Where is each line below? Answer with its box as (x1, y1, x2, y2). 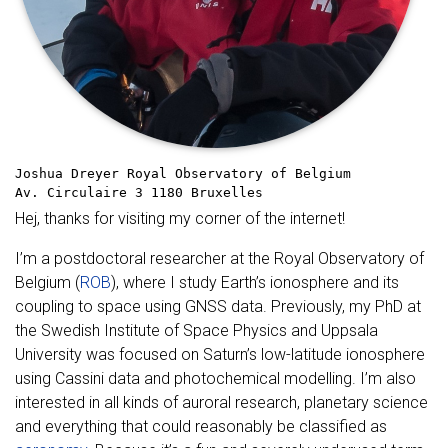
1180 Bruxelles (151, 185, 263, 201)
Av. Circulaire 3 (15, 185, 143, 201)
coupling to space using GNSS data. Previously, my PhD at (15, 297, 421, 317)
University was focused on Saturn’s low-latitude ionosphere (15, 345, 425, 365)
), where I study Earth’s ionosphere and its (111, 273, 399, 293)
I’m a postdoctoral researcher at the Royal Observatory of (15, 249, 424, 269)
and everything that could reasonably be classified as (15, 417, 387, 437)
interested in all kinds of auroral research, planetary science (15, 393, 428, 413)
